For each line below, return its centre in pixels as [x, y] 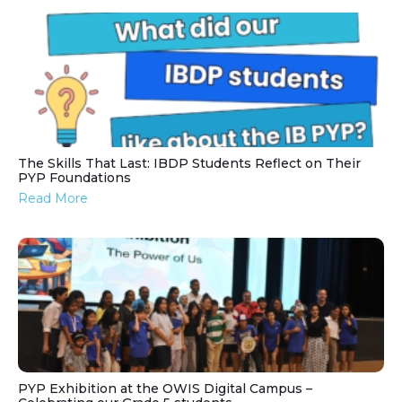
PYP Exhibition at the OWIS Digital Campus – [165, 389]
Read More [53, 199]
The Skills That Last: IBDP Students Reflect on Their [189, 164]
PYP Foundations [74, 178]
